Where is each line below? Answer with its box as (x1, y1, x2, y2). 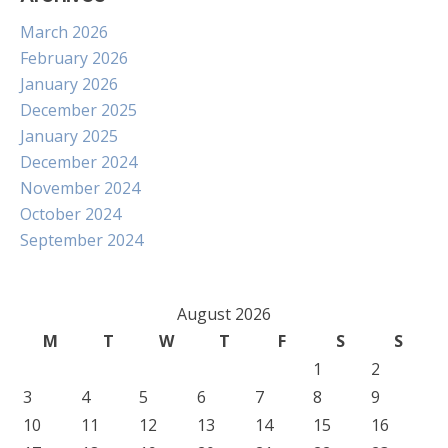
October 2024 (20, 203, 121, 225)
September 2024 (20, 229, 143, 251)
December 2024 (20, 151, 137, 173)
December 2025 (20, 99, 137, 121)
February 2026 (20, 47, 128, 69)
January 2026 (20, 73, 118, 95)
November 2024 (20, 177, 140, 199)
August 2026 (177, 303, 271, 325)
